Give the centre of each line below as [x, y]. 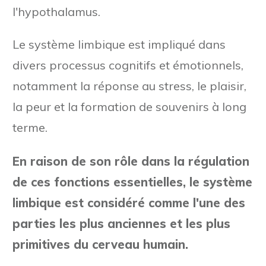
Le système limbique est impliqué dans [119, 44]
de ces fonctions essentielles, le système [132, 182]
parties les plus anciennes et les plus [121, 223]
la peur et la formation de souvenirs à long [129, 106]
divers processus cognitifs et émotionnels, [128, 65]
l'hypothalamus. [56, 11]
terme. [30, 127]
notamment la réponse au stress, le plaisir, [129, 85]
